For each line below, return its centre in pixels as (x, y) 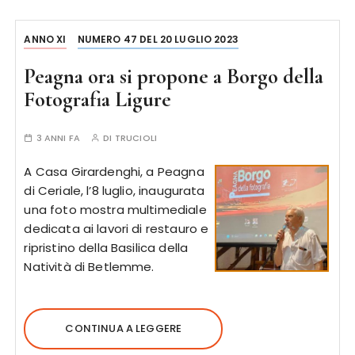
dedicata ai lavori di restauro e (116, 229)
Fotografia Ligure (98, 99)
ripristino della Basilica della (106, 248)
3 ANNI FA (58, 138)
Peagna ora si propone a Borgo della (174, 76)
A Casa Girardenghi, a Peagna (114, 172)
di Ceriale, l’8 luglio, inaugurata (115, 191)
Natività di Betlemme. (89, 267)
